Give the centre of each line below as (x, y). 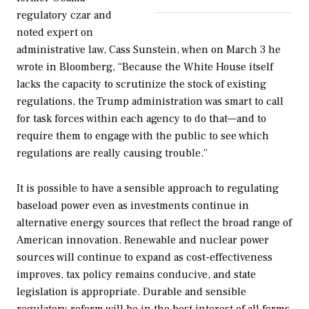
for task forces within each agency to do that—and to (141, 119)
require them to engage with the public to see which (143, 136)
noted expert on (55, 33)
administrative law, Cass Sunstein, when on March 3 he (149, 50)
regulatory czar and (64, 16)
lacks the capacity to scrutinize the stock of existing (141, 84)
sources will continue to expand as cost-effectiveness (144, 257)
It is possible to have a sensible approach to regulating (148, 188)
